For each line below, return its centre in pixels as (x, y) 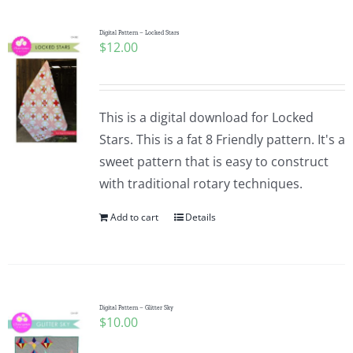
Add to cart (134, 217)
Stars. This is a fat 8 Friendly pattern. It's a (222, 139)
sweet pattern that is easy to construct (214, 162)
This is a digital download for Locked (206, 117)
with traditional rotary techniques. (201, 184)
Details (200, 217)
